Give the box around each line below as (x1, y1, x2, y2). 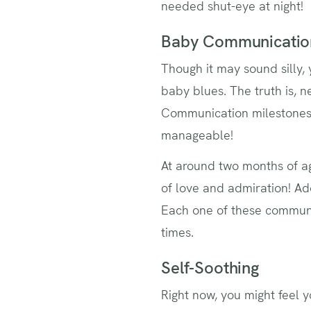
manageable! (161, 127, 233, 144)
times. (161, 224, 197, 241)
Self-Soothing (161, 257, 263, 279)
